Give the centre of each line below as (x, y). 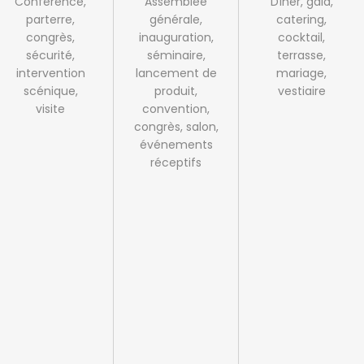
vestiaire (301, 91)
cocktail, (302, 37)
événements (176, 144)
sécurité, (51, 55)
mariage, (302, 73)
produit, (176, 91)
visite (51, 108)
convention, (176, 108)
